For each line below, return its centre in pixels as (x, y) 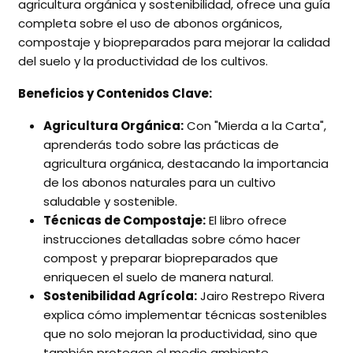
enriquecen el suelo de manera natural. (158, 277)
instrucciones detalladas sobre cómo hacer (171, 240)
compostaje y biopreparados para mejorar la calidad (174, 43)
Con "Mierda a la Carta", (255, 126)
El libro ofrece (246, 221)
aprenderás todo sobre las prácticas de (161, 145)
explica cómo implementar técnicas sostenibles (185, 315)
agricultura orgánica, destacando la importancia (186, 164)
